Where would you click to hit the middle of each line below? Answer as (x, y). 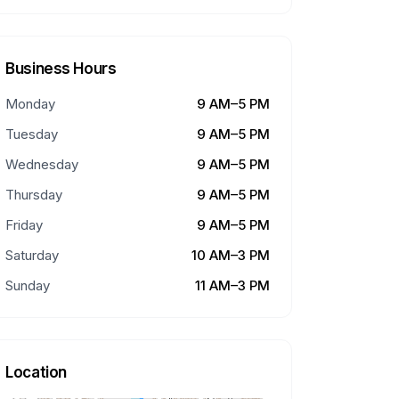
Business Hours (61, 69)
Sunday (28, 285)
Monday (31, 104)
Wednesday (42, 164)
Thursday (34, 195)
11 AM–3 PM (232, 285)
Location (36, 372)
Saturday (33, 255)
